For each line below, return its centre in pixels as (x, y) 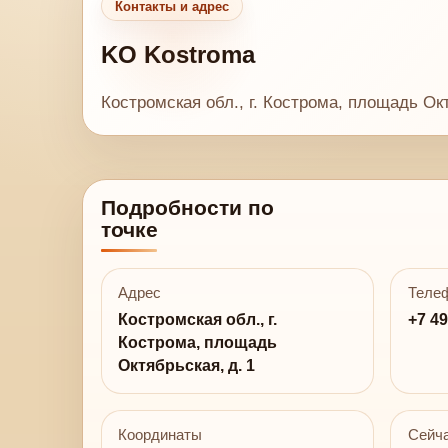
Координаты (160, 434)
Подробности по (187, 208)
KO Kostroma (178, 54)
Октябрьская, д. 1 (187, 365)
